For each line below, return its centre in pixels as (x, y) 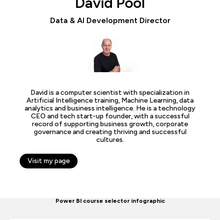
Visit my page (49, 161)
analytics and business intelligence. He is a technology (110, 109)
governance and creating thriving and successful (110, 132)
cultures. (110, 140)
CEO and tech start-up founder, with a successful (110, 116)
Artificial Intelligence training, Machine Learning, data (110, 101)
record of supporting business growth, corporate (110, 124)
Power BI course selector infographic (110, 201)
